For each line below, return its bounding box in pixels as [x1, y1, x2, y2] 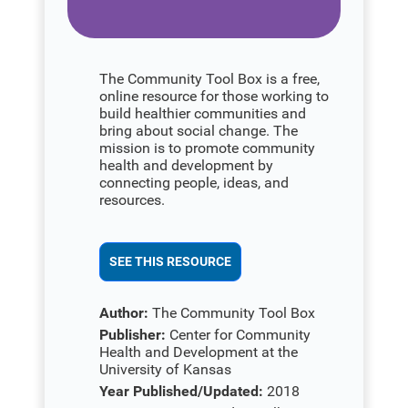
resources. [99, 190, 166, 209]
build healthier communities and [99, 104, 307, 122]
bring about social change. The [99, 121, 299, 139]
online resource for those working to [99, 87, 330, 105]
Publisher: [99, 325, 167, 343]
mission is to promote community [99, 138, 316, 157]
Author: [99, 303, 149, 321]
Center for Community [166, 325, 311, 343]
